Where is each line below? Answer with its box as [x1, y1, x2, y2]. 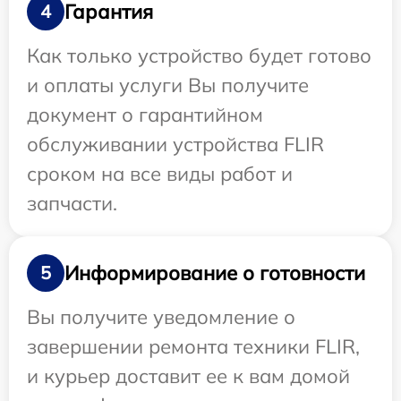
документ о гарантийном [27, 102, 263, 128]
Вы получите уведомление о [27, 304, 295, 330]
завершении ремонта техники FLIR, [27, 334, 360, 360]
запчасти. [27, 191, 117, 217]
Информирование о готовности [64, 260, 365, 286]
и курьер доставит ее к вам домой [27, 363, 350, 389]
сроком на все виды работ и [27, 161, 293, 187]
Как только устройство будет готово [27, 43, 371, 69]
